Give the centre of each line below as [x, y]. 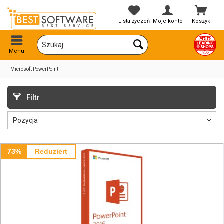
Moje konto [168, 21]
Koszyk [201, 21]
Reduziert [51, 152]
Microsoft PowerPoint [34, 69]
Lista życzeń [134, 21]
